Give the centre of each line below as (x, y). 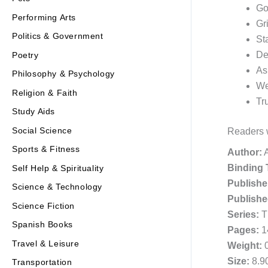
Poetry (25, 55)
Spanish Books (42, 225)
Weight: (244, 246)
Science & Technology (57, 187)
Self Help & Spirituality (58, 168)
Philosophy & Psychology (63, 74)
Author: (244, 153)
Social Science (42, 130)
